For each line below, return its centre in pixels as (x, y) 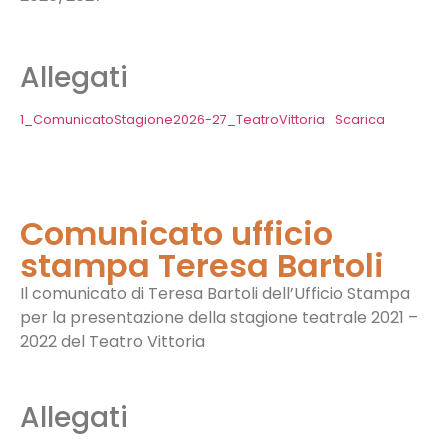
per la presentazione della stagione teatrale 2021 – (219, 318)
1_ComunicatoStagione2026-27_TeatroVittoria (172, 120)
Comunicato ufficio (176, 234)
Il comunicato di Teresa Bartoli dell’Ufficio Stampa (215, 294)
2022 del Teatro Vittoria (112, 342)
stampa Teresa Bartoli (202, 266)
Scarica (359, 120)
